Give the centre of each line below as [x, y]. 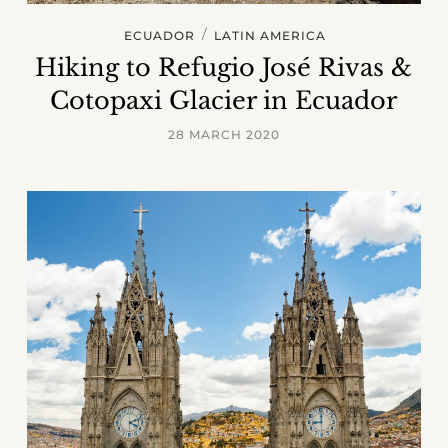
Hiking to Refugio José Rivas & [224, 68]
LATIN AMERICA [269, 36]
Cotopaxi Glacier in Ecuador [224, 101]
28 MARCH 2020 [223, 135]
